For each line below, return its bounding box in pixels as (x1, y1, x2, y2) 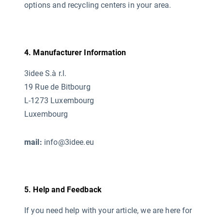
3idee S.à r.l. (24, 69, 69, 78)
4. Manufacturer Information (24, 48, 126, 57)
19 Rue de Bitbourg (24, 82, 93, 92)
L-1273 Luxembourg (24, 96, 94, 105)
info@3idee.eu (42, 138, 94, 147)
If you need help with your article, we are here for (24, 206, 192, 215)
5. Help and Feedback (24, 185, 102, 194)
